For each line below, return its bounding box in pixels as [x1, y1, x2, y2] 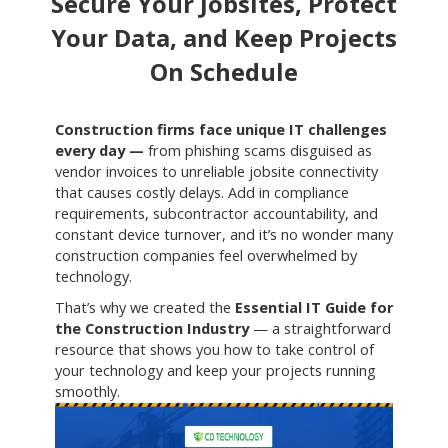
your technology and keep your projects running [55, 361, 376, 380]
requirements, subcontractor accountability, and [55, 204, 378, 223]
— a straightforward [249, 319, 391, 338]
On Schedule [150, 55, 298, 88]
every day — [55, 141, 144, 160]
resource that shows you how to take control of [55, 340, 374, 359]
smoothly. [55, 382, 120, 401]
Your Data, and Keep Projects [51, 21, 397, 54]
